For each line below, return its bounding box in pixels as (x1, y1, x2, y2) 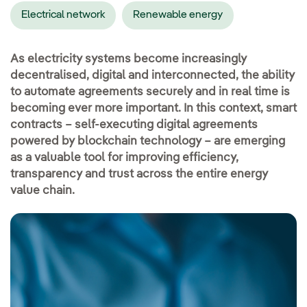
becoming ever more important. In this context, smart (10, 102, 297, 114)
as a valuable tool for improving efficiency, (10, 151, 238, 164)
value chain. (10, 184, 75, 197)
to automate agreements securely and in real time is (10, 86, 290, 98)
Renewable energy (133, 10, 223, 21)
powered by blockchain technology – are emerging (10, 135, 285, 147)
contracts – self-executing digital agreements (10, 119, 258, 131)
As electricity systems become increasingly (10, 53, 247, 65)
